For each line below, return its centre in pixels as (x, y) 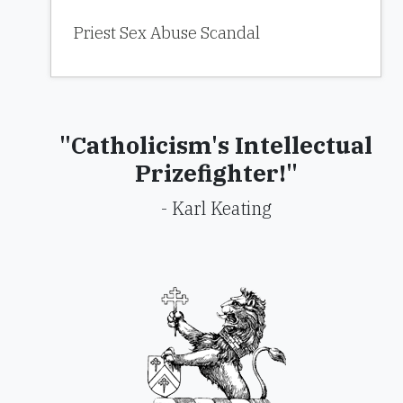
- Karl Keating (216, 208)
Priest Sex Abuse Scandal (166, 33)
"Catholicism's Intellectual (216, 145)
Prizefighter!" (216, 173)
